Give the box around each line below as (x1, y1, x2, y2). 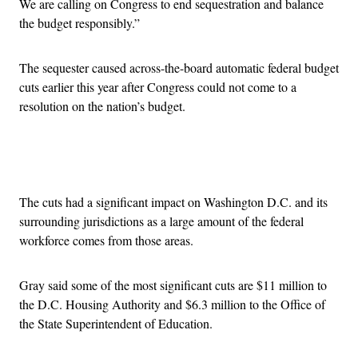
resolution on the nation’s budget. (19, 97, 185, 114)
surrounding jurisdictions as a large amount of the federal (19, 212, 304, 229)
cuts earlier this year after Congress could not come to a (19, 78, 296, 95)
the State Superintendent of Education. (19, 314, 213, 332)
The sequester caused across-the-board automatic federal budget (19, 58, 339, 76)
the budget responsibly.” (19, 14, 140, 31)
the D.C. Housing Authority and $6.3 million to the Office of (19, 295, 325, 312)
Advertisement (177, 153, 251, 171)
